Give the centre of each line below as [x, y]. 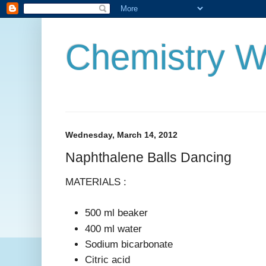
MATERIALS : [96, 182]
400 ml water [113, 229]
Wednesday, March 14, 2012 [121, 135]
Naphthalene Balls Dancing [148, 157]
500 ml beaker [116, 213]
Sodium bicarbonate [129, 244]
